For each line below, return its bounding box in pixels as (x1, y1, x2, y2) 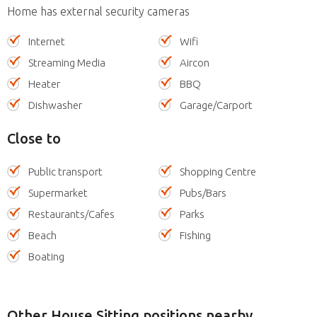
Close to (7, 129, 61, 146)
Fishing (180, 229, 211, 241)
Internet (28, 35, 65, 47)
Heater (28, 77, 60, 90)
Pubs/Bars (180, 186, 226, 199)
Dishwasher (28, 98, 82, 111)
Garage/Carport (180, 98, 253, 111)
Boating (28, 250, 64, 263)
